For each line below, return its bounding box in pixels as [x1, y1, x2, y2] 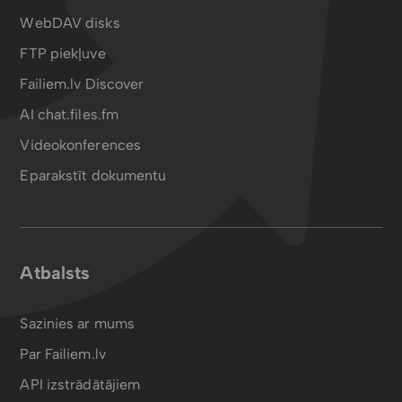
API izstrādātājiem [20, 376, 141, 393]
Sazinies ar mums [20, 315, 135, 332]
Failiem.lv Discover [20, 75, 144, 92]
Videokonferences [20, 136, 142, 153]
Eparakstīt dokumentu [20, 167, 167, 184]
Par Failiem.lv [20, 345, 106, 363]
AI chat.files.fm [20, 106, 119, 123]
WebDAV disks [20, 14, 120, 31]
